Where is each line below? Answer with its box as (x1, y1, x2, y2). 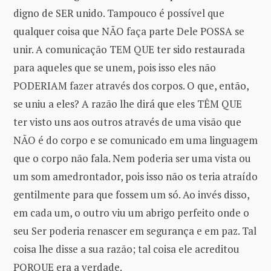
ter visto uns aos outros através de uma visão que (13, 114, 241, 129)
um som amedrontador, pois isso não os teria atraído (13, 169, 258, 183)
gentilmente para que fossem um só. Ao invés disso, (13, 187, 249, 201)
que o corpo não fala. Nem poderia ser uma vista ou (13, 151, 251, 165)
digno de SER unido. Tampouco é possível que (13, 5, 224, 20)
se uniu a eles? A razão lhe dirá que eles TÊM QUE (13, 96, 242, 111)
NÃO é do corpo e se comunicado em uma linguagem (13, 132, 258, 147)
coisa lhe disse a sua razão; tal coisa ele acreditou (13, 241, 240, 256)
